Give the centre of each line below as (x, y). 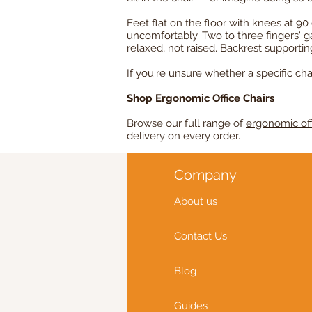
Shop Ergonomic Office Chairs (201, 99)
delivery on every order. (184, 136)
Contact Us (201, 236)
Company (205, 175)
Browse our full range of (186, 124)
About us (196, 202)
